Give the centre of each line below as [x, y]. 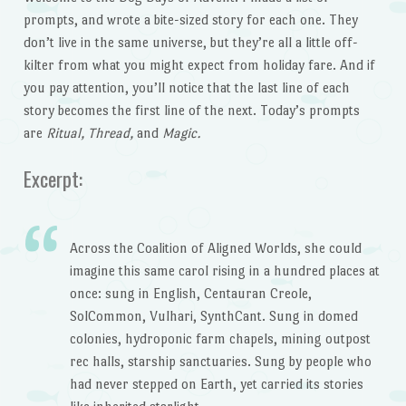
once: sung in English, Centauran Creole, [190, 294]
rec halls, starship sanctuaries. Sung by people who [220, 362]
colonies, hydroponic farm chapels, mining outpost [220, 339]
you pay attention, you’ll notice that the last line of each [186, 88]
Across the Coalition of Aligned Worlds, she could [215, 248]
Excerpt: [53, 178]
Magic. [183, 133]
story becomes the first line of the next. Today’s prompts [191, 111]
